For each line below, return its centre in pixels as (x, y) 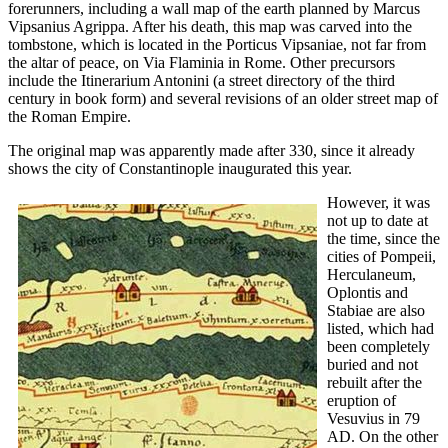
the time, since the (383, 239)
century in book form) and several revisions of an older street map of (223, 99)
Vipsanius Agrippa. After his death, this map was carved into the (210, 27)
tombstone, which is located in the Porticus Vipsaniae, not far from (217, 45)
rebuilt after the (374, 383)
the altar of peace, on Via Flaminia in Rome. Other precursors (201, 63)
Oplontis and (367, 293)
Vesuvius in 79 (373, 419)
